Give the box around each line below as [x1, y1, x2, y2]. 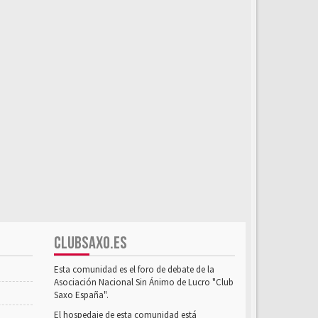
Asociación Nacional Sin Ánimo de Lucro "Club [54, 276, 234, 288]
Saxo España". [54, 289, 109, 301]
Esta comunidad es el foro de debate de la [54, 263, 214, 275]
